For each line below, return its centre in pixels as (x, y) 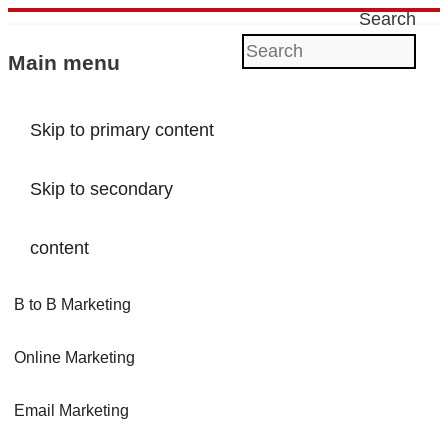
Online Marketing (75, 358)
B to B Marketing (73, 305)
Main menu (64, 63)
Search (387, 19)
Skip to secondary (101, 189)
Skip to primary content (121, 130)
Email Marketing (72, 411)
